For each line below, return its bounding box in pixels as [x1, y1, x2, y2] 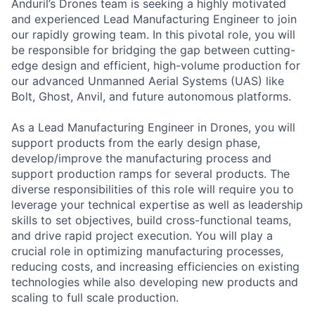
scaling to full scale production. [11, 290, 179, 304]
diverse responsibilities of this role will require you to [11, 182, 294, 196]
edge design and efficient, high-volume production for [11, 58, 300, 72]
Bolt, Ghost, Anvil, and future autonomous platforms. [11, 89, 291, 103]
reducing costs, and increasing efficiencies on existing [11, 259, 300, 274]
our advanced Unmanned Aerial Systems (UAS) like [11, 74, 284, 88]
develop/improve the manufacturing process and [11, 151, 271, 165]
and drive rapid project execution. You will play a [11, 229, 273, 243]
